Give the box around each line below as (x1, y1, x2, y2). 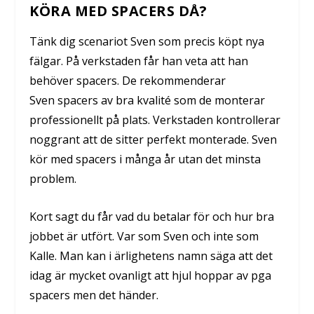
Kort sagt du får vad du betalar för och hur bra (29, 208, 275, 224)
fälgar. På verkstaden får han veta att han (29, 53, 249, 69)
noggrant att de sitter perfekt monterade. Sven (29, 132, 278, 148)
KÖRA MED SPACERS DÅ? (29, 1, 207, 21)
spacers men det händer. (29, 287, 162, 303)
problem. (29, 171, 77, 187)
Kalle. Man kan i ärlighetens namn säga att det (29, 247, 273, 264)
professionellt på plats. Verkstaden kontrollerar (29, 112, 281, 128)
